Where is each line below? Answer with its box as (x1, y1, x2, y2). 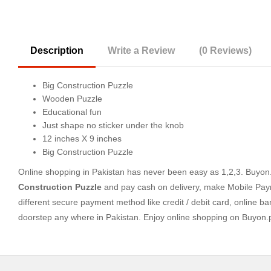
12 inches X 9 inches (42, 134, 122, 143)
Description (30, 45, 83, 56)
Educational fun (42, 107, 102, 117)
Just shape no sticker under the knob (42, 120, 184, 130)
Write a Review (108, 45, 175, 56)
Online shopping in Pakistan (18, 167, 125, 177)
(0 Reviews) (199, 45, 252, 56)
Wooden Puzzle (42, 94, 102, 103)
